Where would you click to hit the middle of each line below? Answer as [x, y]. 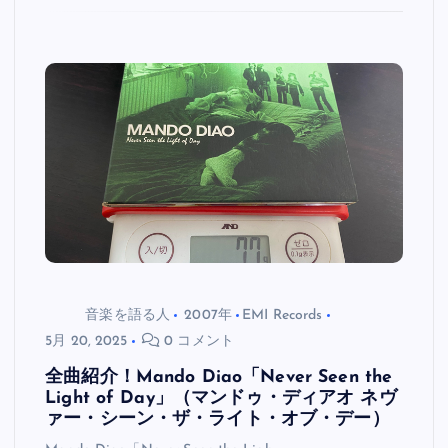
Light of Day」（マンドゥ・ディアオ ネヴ [221, 399]
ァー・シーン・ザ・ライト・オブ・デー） [217, 420]
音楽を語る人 [128, 315]
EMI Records [282, 315]
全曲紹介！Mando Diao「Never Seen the [219, 378]
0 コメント [196, 342]
